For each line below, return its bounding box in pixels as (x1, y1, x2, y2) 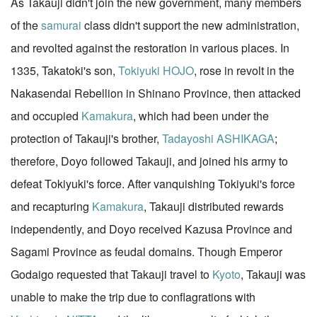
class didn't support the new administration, (81, 17, 299, 33)
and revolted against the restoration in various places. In (11, 40, 289, 56)
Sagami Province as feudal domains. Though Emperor (11, 243, 282, 260)
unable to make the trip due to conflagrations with (11, 289, 255, 305)
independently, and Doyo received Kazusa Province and (11, 221, 292, 237)
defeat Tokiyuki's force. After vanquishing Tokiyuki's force (11, 175, 295, 192)
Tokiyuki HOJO (118, 62, 194, 79)
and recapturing (11, 198, 92, 214)
